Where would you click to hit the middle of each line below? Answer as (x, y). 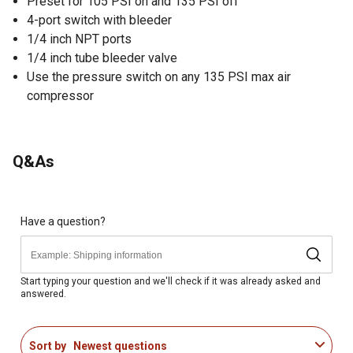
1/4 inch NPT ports (79, 39)
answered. (43, 294)
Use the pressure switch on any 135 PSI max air (159, 76)
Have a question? (63, 221)
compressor (60, 95)
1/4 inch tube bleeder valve (102, 58)
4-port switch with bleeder (99, 20)
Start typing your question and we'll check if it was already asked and (171, 281)
